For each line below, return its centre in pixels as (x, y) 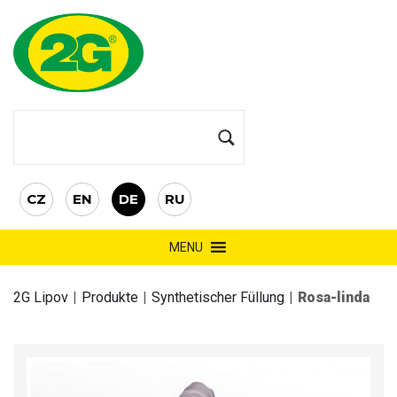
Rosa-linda (334, 298)
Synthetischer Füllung (218, 298)
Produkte (110, 298)
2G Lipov (41, 298)
